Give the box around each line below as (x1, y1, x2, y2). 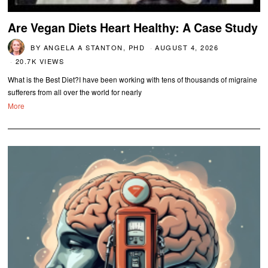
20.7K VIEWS (15, 56, 65, 66)
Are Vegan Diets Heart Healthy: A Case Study (8, 19, 258, 36)
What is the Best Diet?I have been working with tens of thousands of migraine (8, 74, 258, 84)
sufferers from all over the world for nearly (8, 86, 142, 97)
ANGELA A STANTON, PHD (43, 42, 145, 52)
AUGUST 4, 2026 (155, 42, 219, 52)
